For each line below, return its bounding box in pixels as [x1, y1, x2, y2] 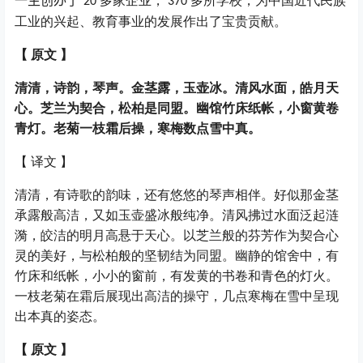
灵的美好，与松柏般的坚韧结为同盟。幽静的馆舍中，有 [15, 249, 339, 263]
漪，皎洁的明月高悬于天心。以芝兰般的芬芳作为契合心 [15, 228, 339, 243]
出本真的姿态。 [15, 310, 105, 324]
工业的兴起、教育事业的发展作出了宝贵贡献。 [15, 15, 287, 29]
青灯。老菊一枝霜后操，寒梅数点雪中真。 [15, 122, 261, 136]
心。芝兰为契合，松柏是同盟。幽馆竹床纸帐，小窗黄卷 [15, 101, 339, 116]
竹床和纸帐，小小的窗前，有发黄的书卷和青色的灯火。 [15, 269, 339, 284]
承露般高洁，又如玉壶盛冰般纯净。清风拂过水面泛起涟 [15, 208, 339, 223]
